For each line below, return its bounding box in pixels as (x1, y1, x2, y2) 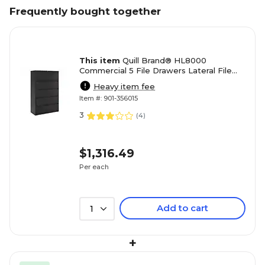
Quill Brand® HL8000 (122, 56, 206, 65)
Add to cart (157, 202, 208, 214)
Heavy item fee (93, 82, 155, 91)
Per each (79, 162, 109, 171)
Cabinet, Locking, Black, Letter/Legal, (79, 76, 228, 85)
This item (79, 56, 122, 65)
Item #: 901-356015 (79, 94, 138, 102)
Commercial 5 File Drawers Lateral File (79, 66, 232, 75)
